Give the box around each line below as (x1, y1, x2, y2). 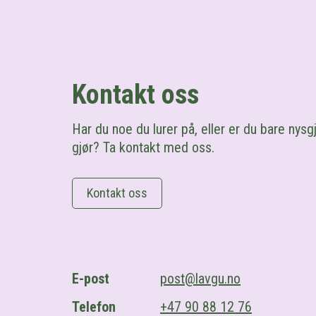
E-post (72, 270, 109, 287)
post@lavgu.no (160, 270, 241, 287)
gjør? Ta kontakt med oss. (72, 139, 214, 156)
